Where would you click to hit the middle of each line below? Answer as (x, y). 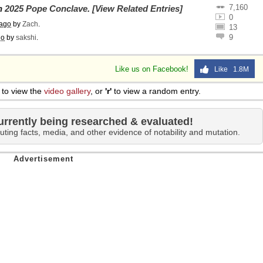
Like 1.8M (229, 69)
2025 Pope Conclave (46, 9)
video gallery (67, 91)
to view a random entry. (156, 91)
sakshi (26, 38)
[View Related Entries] (137, 9)
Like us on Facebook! (153, 69)
